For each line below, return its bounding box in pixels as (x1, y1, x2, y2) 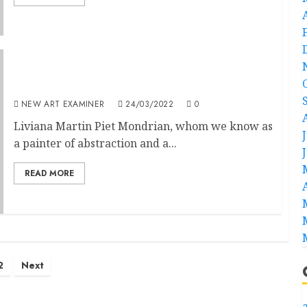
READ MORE (24, 167, 74, 180)
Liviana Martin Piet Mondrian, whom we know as (13, 118, 273, 134)
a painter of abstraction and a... (13, 135, 177, 151)
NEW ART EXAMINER (21, 97, 105, 110)
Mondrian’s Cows (13, 79, 110, 95)
